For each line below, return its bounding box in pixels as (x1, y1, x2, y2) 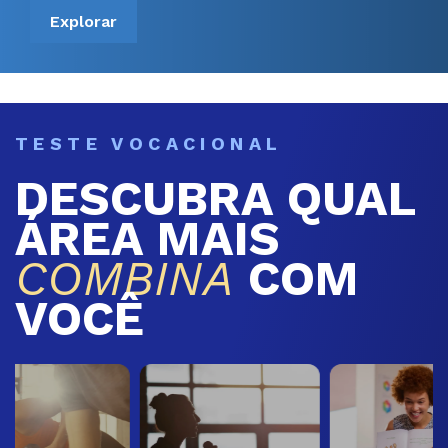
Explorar (50, 11, 117, 31)
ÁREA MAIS (15, 209, 280, 267)
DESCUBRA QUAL (15, 169, 415, 227)
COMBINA (15, 249, 234, 307)
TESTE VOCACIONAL (15, 132, 283, 154)
